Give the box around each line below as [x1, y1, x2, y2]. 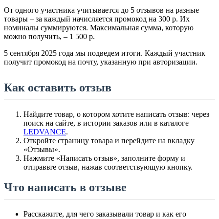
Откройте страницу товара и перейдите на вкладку [23, 136, 195, 145]
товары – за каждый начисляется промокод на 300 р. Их [4, 14, 190, 23]
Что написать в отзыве [4, 181, 127, 194]
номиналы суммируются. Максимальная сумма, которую [4, 23, 194, 32]
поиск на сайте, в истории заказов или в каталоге [23, 118, 189, 127]
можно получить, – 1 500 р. [4, 32, 95, 41]
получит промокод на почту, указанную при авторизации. [4, 57, 197, 66]
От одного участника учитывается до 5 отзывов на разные [4, 5, 199, 14]
